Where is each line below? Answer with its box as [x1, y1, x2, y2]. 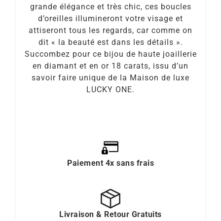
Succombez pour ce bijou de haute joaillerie [24, 49, 197, 59]
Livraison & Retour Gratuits [59, 210, 162, 220]
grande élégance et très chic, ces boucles [30, 1, 191, 11]
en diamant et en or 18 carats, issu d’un [33, 61, 188, 71]
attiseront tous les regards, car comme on [29, 25, 192, 35]
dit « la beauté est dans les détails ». [38, 37, 183, 47]
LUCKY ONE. [86, 84, 135, 94]
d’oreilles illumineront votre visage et [38, 13, 183, 23]
